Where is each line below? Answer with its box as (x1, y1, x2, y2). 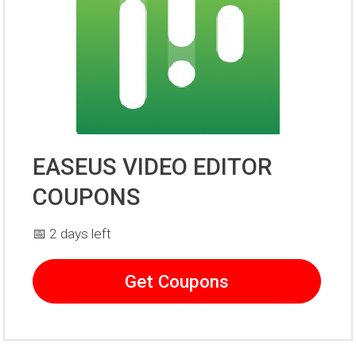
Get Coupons (125, 271, 230, 292)
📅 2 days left (33, 226, 112, 242)
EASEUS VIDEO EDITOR (33, 153, 273, 181)
